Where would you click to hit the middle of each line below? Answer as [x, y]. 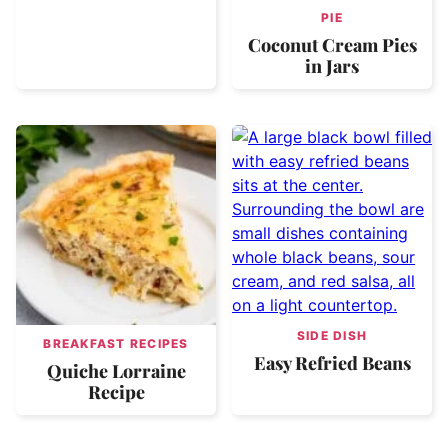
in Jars [332, 65]
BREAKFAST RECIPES [116, 343]
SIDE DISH [332, 335]
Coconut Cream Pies [332, 44]
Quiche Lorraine [116, 370]
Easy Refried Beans [332, 362]
